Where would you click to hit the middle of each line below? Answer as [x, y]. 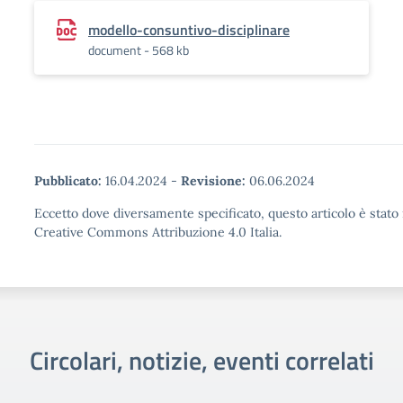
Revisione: [213, 181]
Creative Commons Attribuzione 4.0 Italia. [158, 232]
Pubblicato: [68, 181]
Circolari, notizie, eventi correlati [201, 360]
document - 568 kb [139, 50]
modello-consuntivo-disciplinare [189, 30]
